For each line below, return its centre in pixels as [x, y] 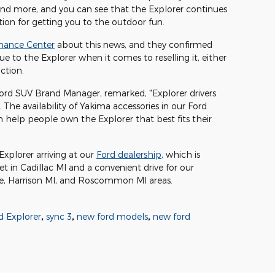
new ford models [112, 217]
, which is [181, 155]
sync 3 [59, 217]
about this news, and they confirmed [134, 45]
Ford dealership [129, 155]
